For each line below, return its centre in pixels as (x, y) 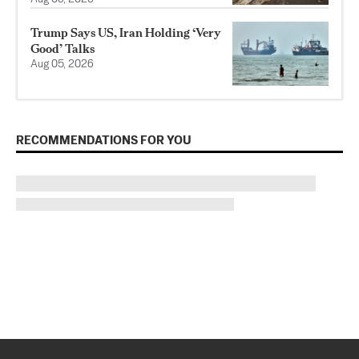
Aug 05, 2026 (62, 64)
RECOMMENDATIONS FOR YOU (104, 140)
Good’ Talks (63, 48)
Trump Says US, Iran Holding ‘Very (126, 32)
